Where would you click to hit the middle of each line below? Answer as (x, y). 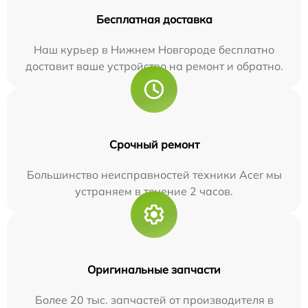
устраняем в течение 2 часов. (154, 191)
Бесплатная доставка (154, 19)
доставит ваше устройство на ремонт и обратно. (154, 66)
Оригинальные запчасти (154, 269)
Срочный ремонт (154, 144)
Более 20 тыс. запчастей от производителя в (154, 300)
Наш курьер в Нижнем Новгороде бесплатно (154, 49)
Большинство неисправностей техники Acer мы (154, 175)
